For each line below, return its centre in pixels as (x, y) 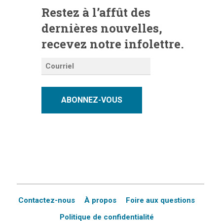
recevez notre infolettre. (112, 44)
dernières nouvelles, (102, 28)
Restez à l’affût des (96, 13)
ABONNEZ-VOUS (92, 100)
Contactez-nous (47, 200)
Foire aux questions (161, 200)
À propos (101, 200)
